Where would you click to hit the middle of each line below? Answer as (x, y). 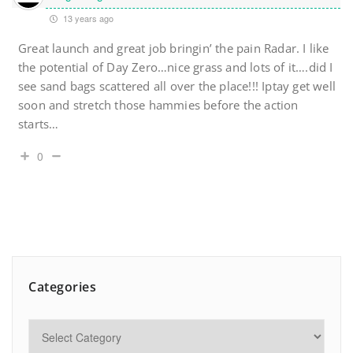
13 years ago (87, 19)
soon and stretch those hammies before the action (158, 105)
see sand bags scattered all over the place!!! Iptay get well (177, 86)
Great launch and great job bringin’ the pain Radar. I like (174, 48)
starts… (39, 124)
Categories (62, 287)
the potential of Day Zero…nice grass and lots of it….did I (176, 67)
